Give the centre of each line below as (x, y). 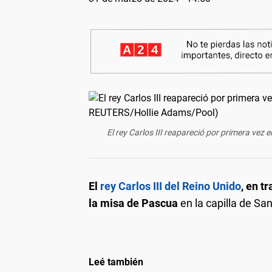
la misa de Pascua (133, 203)
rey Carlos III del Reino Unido (171, 186)
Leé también (116, 262)
